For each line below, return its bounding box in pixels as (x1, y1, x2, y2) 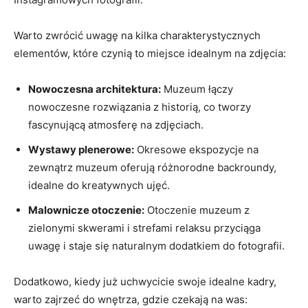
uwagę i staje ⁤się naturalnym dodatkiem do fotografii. (28, 239, 285, 252)
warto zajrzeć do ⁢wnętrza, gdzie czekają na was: (14, 292, 247, 306)
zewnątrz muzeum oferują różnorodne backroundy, (28, 160, 276, 174)
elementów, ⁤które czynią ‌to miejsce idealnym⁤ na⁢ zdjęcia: (14, 46, 286, 60)
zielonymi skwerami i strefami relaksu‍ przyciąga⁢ (28, 221, 261, 234)
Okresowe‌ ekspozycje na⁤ (134, 142, 258, 156)
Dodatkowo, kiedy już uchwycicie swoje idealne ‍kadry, (14, 274, 276, 288)
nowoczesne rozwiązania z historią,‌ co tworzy (28, 100, 251, 113)
